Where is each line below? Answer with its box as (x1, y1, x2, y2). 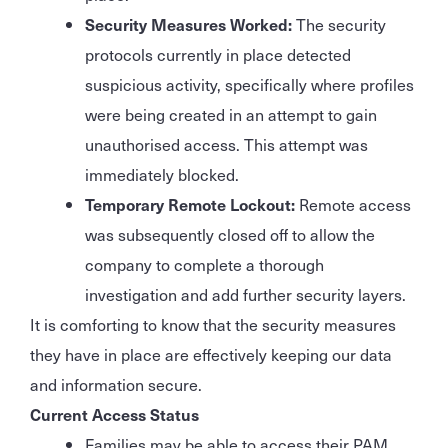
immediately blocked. (85, 161, 239, 186)
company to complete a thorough (85, 251, 324, 276)
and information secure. (30, 371, 202, 396)
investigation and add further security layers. (85, 281, 406, 306)
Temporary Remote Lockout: (85, 191, 295, 216)
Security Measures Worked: (85, 11, 292, 36)
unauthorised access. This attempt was (85, 131, 368, 156)
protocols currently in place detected (85, 41, 351, 66)
